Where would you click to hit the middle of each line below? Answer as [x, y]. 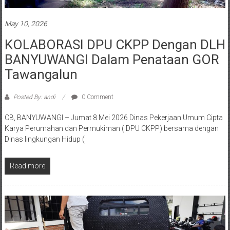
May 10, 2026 [26, 24]
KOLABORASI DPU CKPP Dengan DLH [115, 45]
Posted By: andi [34, 97]
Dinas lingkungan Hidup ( [44, 139]
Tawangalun [41, 75]
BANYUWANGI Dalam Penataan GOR [112, 60]
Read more [27, 166]
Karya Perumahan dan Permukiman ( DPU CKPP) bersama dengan [111, 129]
